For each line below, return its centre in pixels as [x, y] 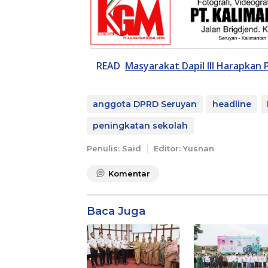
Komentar [129, 174]
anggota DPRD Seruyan [145, 104]
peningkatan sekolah [140, 126]
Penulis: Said [114, 149]
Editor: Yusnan [184, 149]
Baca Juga [116, 211]
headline [232, 104]
